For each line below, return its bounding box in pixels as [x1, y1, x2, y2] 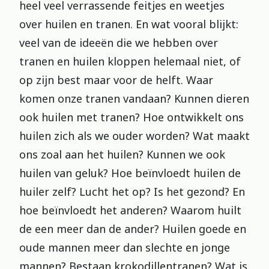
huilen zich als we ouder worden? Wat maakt [19, 128, 250, 143]
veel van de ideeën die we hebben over [19, 35, 218, 50]
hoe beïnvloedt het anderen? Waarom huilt [19, 203, 241, 217]
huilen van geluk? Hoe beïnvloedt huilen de [19, 166, 241, 180]
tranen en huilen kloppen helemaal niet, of [19, 54, 241, 68]
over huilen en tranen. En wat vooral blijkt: [19, 17, 238, 31]
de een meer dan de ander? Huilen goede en [19, 222, 246, 236]
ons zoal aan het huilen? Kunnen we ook [19, 147, 225, 162]
